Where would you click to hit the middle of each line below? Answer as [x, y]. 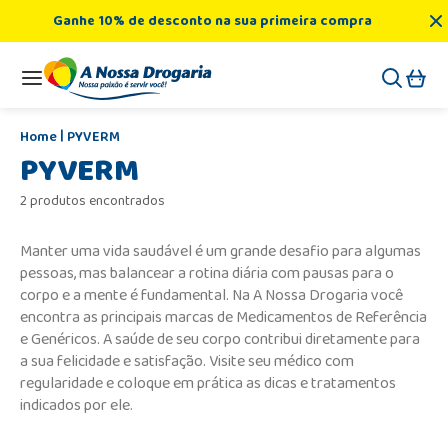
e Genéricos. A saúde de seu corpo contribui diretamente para [220, 339]
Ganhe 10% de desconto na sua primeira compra [212, 20]
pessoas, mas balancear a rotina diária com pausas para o [207, 273]
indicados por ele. [76, 405]
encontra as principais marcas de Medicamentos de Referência [223, 317]
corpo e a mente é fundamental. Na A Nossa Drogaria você [211, 295]
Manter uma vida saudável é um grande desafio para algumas [220, 251]
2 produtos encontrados [92, 200]
